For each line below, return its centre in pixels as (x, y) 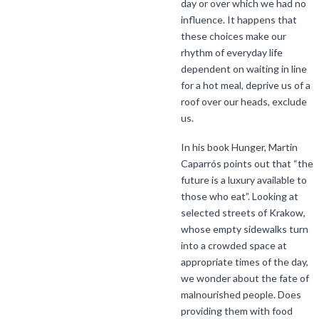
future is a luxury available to (244, 180)
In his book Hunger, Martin (239, 147)
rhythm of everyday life (232, 52)
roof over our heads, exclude (244, 101)
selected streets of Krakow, (243, 213)
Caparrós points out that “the (247, 164)
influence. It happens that (239, 19)
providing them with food (237, 311)
